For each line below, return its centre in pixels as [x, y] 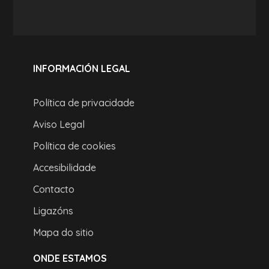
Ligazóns [53, 211]
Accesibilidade [64, 168]
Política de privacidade [83, 103]
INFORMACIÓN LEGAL [81, 68]
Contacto [53, 189]
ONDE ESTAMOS [70, 258]
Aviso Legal [59, 124]
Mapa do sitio [63, 232]
